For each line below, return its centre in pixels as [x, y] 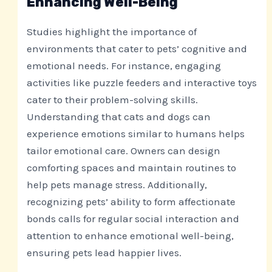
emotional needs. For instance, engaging [124, 66]
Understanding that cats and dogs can [119, 117]
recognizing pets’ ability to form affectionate [131, 202]
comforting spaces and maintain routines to [132, 168]
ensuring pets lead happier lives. [104, 253]
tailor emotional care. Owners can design [124, 151]
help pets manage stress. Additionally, [117, 185]
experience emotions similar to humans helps [136, 134]
